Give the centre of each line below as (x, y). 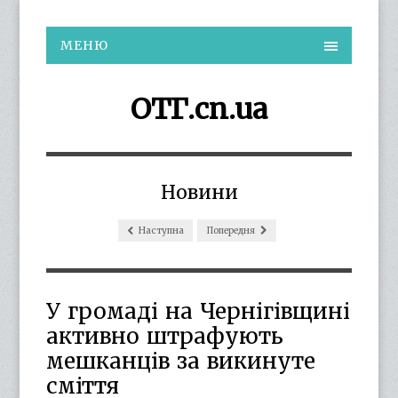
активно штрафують (165, 336)
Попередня (231, 231)
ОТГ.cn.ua (199, 109)
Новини (199, 192)
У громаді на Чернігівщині (199, 311)
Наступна (160, 231)
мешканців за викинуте (181, 361)
